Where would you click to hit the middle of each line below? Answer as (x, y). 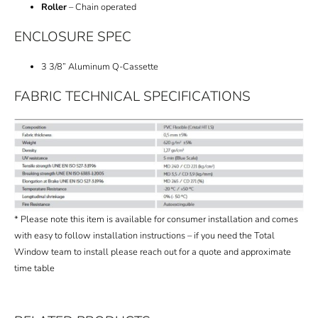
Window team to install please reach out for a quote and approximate (153, 252)
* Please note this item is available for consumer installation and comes (156, 219)
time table (34, 268)
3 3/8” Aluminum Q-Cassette (100, 66)
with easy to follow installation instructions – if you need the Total (144, 235)
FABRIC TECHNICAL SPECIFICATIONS (132, 96)
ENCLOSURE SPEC (73, 37)
